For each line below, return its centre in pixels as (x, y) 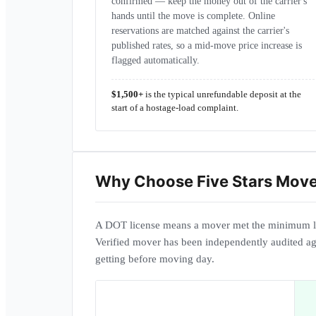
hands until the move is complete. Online (193, 16)
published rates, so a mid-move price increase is (207, 45)
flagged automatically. (156, 60)
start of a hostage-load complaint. (175, 108)
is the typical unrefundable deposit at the (222, 95)
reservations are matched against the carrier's (200, 31)
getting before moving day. (155, 259)
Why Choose (146, 181)
